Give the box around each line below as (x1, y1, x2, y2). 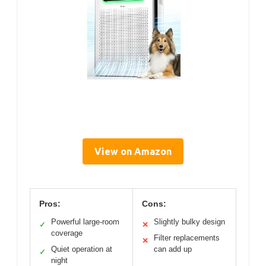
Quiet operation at (51, 245, 112, 254)
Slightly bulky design (154, 217, 225, 226)
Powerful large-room (51, 217, 119, 226)
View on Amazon (94, 146, 172, 157)
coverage (51, 229, 83, 237)
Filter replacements (154, 233, 220, 242)
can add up (154, 245, 192, 254)
